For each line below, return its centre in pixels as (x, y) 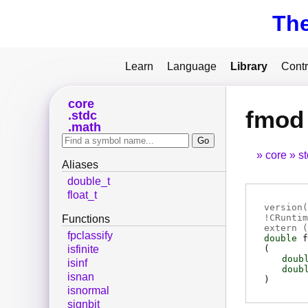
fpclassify (90, 236)
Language (192, 66)
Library (249, 66)
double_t (89, 181)
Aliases (80, 165)
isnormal (88, 291)
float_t (82, 195)
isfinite (83, 250)
